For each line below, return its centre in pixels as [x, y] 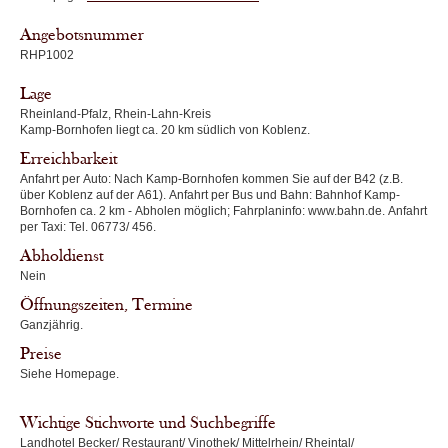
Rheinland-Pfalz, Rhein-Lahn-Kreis [115, 114]
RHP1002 [47, 55]
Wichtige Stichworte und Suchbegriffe [148, 423]
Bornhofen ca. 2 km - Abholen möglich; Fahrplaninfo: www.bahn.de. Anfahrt [164, 211]
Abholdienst [61, 256]
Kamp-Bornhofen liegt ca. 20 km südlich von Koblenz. [165, 130]
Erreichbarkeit [68, 159]
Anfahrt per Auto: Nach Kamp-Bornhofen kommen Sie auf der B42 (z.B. [67, 179]
